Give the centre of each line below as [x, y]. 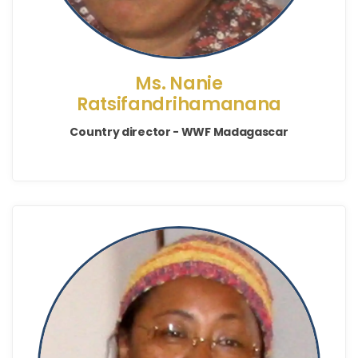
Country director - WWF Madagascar [179, 131]
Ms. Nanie [179, 83]
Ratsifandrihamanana [179, 104]
